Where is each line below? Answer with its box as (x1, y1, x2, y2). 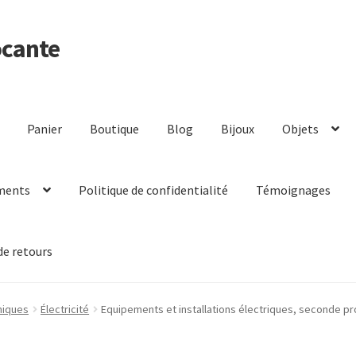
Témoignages (256, 182, 331, 199)
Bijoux (221, 121, 255, 137)
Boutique (90, 121, 140, 137)
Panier (27, 121, 63, 137)
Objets (282, 121, 319, 137)
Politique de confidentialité (79, 182, 229, 199)
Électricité (41, 302, 90, 317)
